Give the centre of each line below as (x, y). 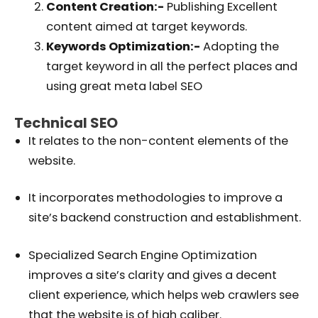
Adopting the (239, 47)
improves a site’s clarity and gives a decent (153, 275)
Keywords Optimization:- (123, 47)
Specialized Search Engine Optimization (143, 255)
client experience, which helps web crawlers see (164, 295)
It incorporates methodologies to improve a (155, 198)
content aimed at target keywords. (146, 27)
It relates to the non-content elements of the (158, 141)
